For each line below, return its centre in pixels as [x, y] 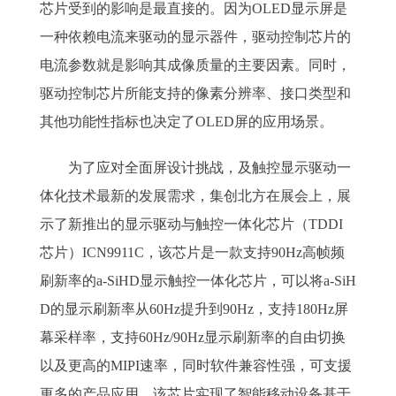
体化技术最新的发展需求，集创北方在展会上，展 [195, 196]
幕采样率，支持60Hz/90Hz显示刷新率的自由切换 [193, 337]
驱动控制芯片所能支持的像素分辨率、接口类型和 [195, 93]
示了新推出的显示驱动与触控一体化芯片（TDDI [191, 224]
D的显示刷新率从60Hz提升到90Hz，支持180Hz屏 [194, 309]
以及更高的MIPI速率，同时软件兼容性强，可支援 [196, 366]
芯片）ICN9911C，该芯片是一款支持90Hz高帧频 [192, 252]
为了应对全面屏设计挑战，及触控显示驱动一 [195, 168]
